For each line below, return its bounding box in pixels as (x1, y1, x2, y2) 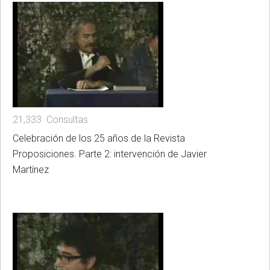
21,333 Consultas (13, 113, 88, 125)
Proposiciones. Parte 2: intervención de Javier (13, 148, 207, 160)
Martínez (13, 163, 49, 175)
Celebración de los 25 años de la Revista (13, 132, 185, 144)
